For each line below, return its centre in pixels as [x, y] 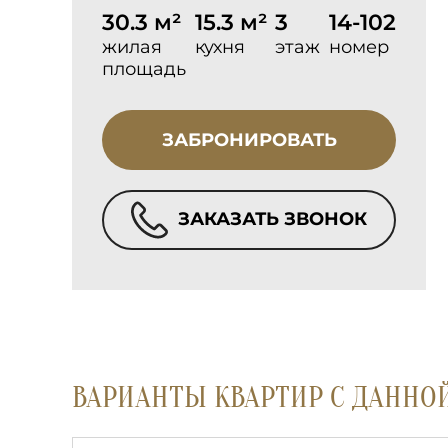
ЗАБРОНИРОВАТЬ [249, 140]
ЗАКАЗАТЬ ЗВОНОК [270, 218]
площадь [144, 69]
